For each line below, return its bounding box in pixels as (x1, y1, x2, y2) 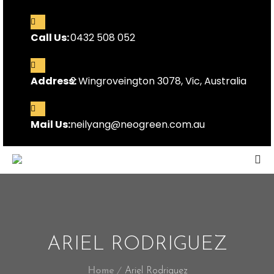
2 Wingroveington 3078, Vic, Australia (70, 74, 246, 88)
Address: (31, 74, 76, 88)
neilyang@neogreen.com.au (70, 117, 205, 131)
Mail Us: (31, 117, 70, 131)
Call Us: (31, 31, 69, 45)
